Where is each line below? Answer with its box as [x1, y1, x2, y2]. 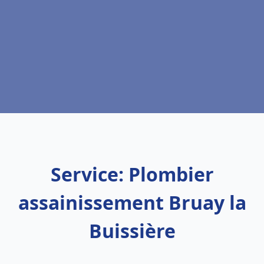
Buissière [88, 218, 176, 243]
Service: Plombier [50, 161, 214, 187]
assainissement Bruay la [18, 190, 246, 215]
